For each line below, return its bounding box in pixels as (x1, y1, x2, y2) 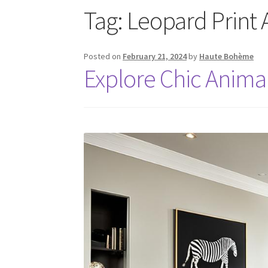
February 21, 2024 (123, 51, 187, 62)
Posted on (84, 51, 123, 62)
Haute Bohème (199, 51, 254, 62)
